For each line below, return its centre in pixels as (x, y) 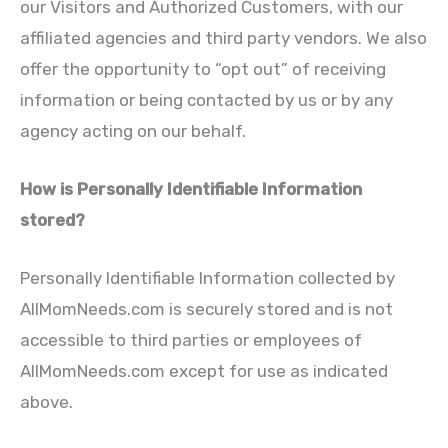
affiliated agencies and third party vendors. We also (223, 37)
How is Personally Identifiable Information (191, 188)
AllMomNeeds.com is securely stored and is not (206, 308)
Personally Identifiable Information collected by (207, 277)
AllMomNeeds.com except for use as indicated (204, 370)
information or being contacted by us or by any (206, 99)
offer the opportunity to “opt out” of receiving (203, 68)
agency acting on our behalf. (133, 130)
